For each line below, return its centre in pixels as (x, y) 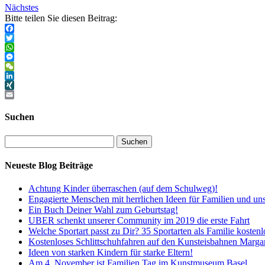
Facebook (23, 38)
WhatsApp (25, 57)
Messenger (25, 66)
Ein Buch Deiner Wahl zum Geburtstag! (103, 210)
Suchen (20, 117)
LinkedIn (22, 85)
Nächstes (22, 8)
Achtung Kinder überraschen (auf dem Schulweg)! (123, 189)
